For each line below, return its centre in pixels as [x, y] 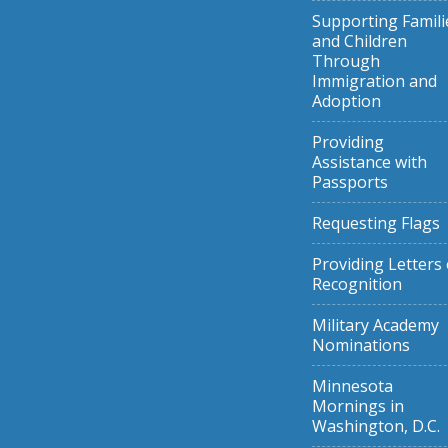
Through [346, 61]
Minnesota [352, 386]
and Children [359, 41]
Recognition [357, 284]
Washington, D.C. [376, 426]
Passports [350, 182]
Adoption [346, 101]
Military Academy [375, 325]
